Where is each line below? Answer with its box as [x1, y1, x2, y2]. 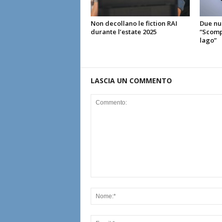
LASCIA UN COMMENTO [90, 75, 172, 85]
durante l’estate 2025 [90, 27, 157, 36]
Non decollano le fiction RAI [90, 19, 177, 28]
